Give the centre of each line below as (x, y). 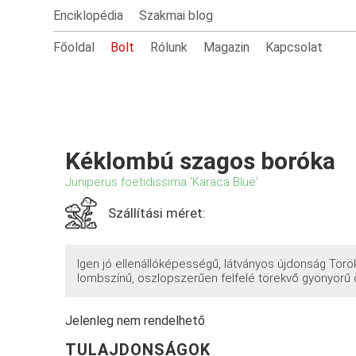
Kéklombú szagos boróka (201, 161)
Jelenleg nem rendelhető (135, 321)
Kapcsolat (294, 47)
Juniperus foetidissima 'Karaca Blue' (162, 182)
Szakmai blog (176, 15)
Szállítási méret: (157, 213)
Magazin (227, 47)
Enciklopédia (89, 15)
